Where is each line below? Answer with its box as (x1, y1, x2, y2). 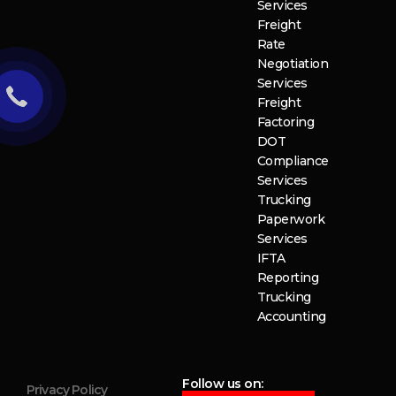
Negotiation (256, 56, 329, 72)
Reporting (256, 270, 319, 286)
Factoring (256, 114, 315, 131)
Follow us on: (182, 376, 263, 392)
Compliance (256, 153, 329, 170)
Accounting (256, 308, 326, 325)
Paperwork (256, 211, 325, 228)
